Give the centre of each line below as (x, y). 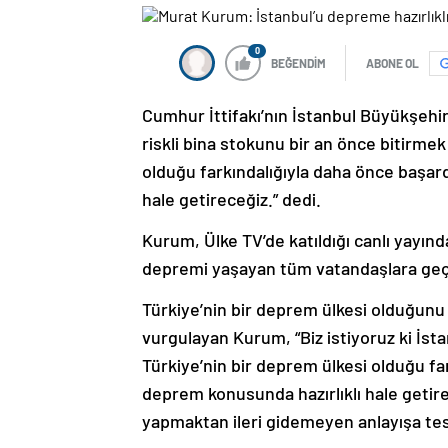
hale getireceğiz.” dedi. (231, 199)
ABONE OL (392, 63)
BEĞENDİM (298, 63)
